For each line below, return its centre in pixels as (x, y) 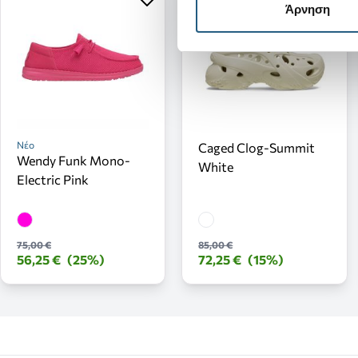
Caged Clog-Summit (257, 148)
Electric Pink (53, 180)
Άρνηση (307, 10)
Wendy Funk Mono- (74, 161)
